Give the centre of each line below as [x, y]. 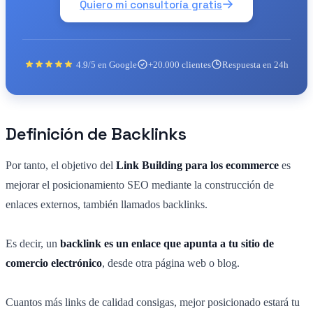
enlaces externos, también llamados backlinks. [107, 204]
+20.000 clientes [180, 64]
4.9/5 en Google [107, 64]
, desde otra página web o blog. [171, 263]
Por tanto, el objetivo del [61, 165]
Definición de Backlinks [96, 133]
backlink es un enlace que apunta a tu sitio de [167, 243]
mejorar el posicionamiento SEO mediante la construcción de [140, 184]
